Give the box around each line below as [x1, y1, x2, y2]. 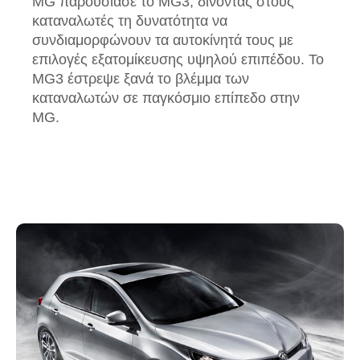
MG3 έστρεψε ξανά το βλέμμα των [32, 71, 249, 88]
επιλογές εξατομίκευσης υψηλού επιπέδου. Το [32, 51, 324, 68]
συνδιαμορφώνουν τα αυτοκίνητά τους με [32, 32, 293, 49]
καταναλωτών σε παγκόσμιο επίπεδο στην [32, 90, 300, 107]
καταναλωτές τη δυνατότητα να [32, 13, 227, 30]
